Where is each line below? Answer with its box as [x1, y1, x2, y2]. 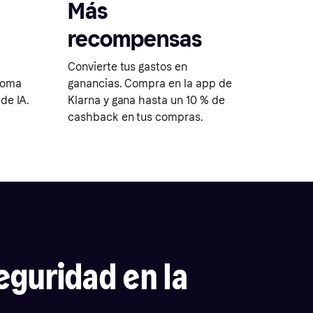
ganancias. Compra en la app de [68, 77, 232, 90]
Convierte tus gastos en [68, 60, 187, 73]
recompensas [68, 26, 202, 52]
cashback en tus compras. [68, 110, 203, 124]
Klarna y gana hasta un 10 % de [68, 94, 225, 107]
